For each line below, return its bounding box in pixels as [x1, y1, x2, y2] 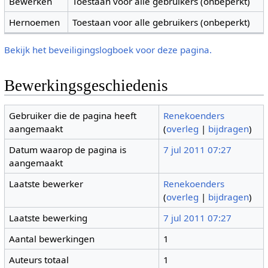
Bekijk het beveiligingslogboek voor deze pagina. [4, 43, 212, 56]
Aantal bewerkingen [9, 233, 95, 245]
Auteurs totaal [9, 254, 69, 266]
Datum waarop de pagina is [9, 144, 127, 156]
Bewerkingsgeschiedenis [4, 76, 168, 95]
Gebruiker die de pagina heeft [9, 109, 137, 122]
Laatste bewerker [9, 178, 84, 190]
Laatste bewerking [9, 212, 88, 224]
